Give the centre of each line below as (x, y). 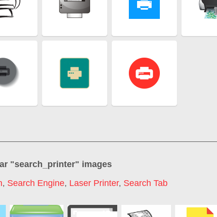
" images (93, 164)
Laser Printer (94, 183)
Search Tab (146, 183)
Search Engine (36, 183)
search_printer (45, 164)
